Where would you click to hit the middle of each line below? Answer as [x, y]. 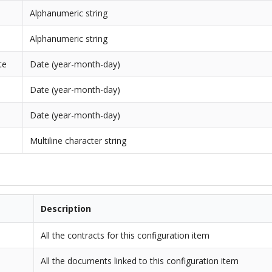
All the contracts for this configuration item [125, 235]
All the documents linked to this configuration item [140, 260]
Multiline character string [78, 141]
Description [66, 208]
